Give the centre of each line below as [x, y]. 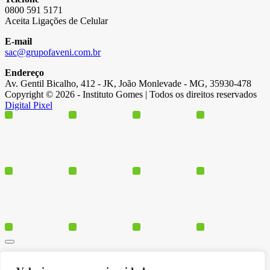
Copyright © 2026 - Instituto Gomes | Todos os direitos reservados [131, 95]
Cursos [42, 260]
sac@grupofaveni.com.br [53, 52]
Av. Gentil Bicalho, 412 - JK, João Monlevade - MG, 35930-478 [128, 84]
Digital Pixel [29, 105]
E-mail [18, 42]
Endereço [24, 73]
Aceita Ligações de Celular [56, 21]
